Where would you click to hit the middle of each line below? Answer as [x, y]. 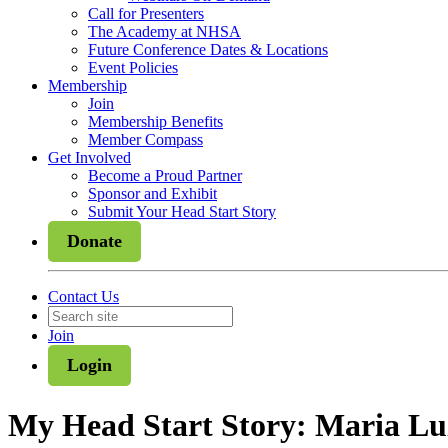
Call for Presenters [146, 13]
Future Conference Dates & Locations [208, 49]
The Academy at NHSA [164, 31]
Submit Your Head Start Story [182, 211]
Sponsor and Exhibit [152, 193]
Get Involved [89, 157]
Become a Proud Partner [165, 175]
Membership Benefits [155, 121]
